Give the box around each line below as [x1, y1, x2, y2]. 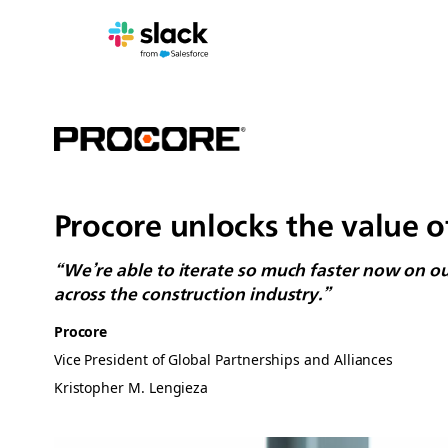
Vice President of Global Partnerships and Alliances [53, 349, 394, 369]
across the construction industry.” [53, 282, 332, 304]
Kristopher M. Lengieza [53, 377, 209, 397]
